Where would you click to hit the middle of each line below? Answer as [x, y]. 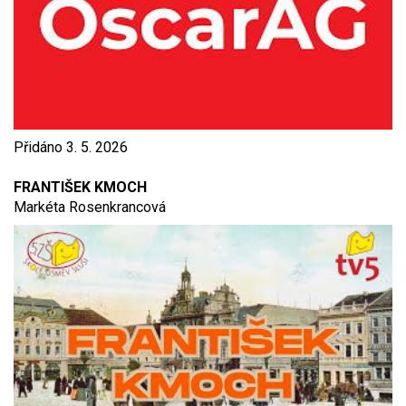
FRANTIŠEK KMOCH [80, 187]
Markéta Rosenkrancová [90, 207]
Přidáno [40, 147]
